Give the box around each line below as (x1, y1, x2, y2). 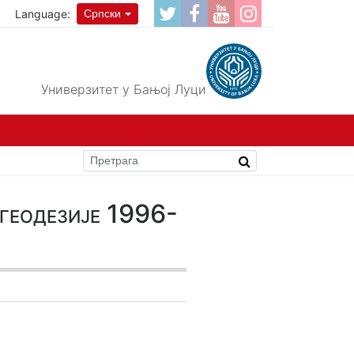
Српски (84, 6, 122, 20)
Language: (15, 6, 71, 21)
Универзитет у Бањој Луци (41, 81, 206, 97)
